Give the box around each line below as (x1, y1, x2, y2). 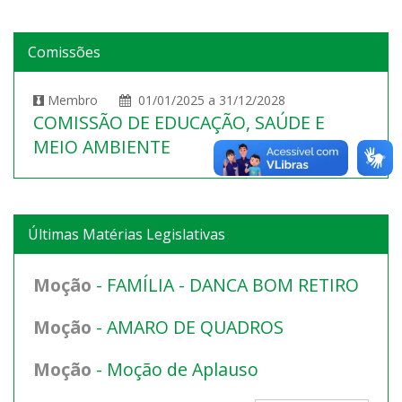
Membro (44, 92, 119, 109)
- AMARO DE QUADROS (92, 315, 284, 340)
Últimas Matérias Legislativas (28, 224, 225, 245)
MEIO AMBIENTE (33, 135, 170, 160)
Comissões (28, 42, 100, 63)
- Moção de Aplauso (92, 357, 258, 382)
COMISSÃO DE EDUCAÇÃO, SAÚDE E (33, 110, 325, 135)
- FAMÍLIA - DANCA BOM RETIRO (92, 273, 359, 298)
